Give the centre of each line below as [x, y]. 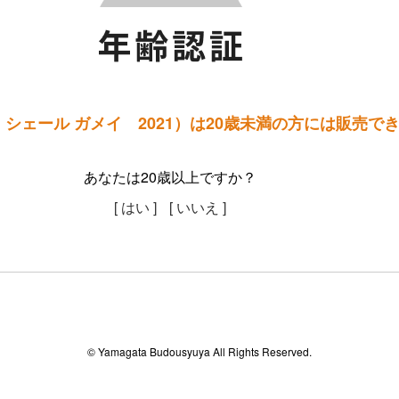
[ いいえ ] [198, 207]
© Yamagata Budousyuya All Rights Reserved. [199, 351]
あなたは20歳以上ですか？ [171, 177]
